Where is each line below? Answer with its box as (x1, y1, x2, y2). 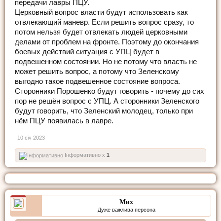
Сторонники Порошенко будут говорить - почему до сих (15, 87, 204, 95)
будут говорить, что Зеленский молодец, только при (15, 107, 193, 115)
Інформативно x (63, 151, 107, 158)
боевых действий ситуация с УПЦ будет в (15, 47, 159, 56)
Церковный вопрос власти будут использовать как (15, 8, 188, 16)
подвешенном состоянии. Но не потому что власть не (15, 57, 197, 66)
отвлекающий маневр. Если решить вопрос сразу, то (15, 18, 194, 26)
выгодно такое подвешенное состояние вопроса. (15, 77, 180, 85)
